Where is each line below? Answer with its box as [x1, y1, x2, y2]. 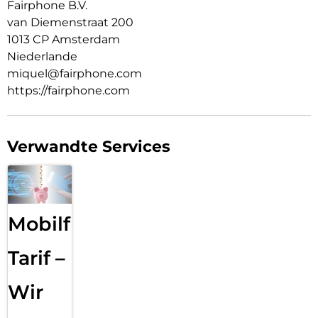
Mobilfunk [8, 212, 109, 236]
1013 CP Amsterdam [7, 32, 120, 46]
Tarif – [8, 246, 65, 270]
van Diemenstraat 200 [7, 15, 133, 29]
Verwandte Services [7, 136, 170, 156]
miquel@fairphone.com [7, 66, 142, 80]
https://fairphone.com [7, 83, 130, 97]
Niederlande [7, 49, 77, 63]
